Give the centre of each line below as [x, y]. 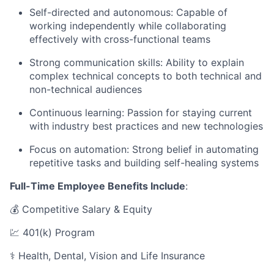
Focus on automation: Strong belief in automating [144, 150]
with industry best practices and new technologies [146, 126]
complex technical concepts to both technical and [146, 76]
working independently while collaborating [128, 26]
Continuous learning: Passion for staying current [141, 113]
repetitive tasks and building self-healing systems [144, 163]
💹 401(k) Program [52, 233]
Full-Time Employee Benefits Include [98, 186]
